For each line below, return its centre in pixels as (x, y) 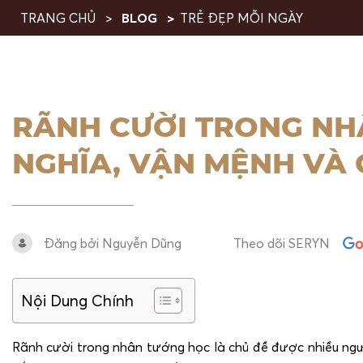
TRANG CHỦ (60, 18)
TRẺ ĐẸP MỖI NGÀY (241, 18)
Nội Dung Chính (77, 300)
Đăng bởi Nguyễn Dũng (113, 243)
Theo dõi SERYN (283, 243)
